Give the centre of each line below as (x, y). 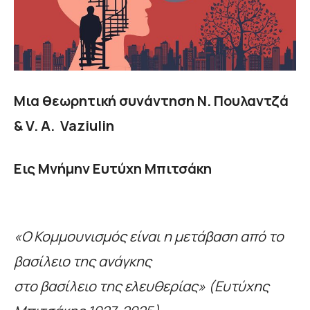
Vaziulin (87, 126)
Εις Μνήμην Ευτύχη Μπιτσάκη (113, 169)
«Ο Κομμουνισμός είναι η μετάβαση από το (149, 237)
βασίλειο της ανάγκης (83, 262)
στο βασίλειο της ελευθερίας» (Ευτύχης (142, 286)
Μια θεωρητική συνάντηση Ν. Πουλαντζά (151, 101)
